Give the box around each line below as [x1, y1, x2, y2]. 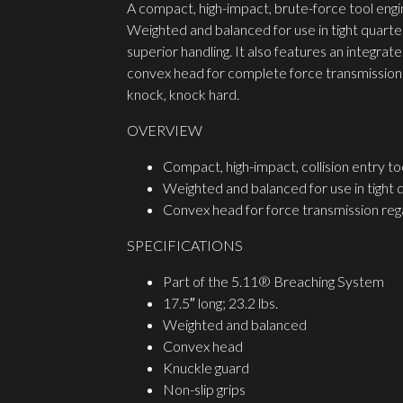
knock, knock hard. [126, 85, 239, 103]
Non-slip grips [162, 381, 246, 399]
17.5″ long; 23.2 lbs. [162, 294, 278, 312]
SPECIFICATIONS [126, 237, 243, 255]
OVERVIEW [126, 121, 202, 139]
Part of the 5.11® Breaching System [162, 273, 384, 291]
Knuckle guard [162, 359, 249, 377]
